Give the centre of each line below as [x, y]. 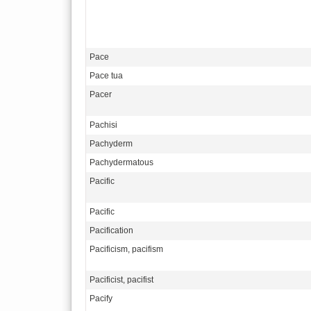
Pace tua [106, 76]
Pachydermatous [121, 162]
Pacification [111, 230]
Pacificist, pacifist [121, 280]
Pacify [101, 299]
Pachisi [103, 125]
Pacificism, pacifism [126, 249]
